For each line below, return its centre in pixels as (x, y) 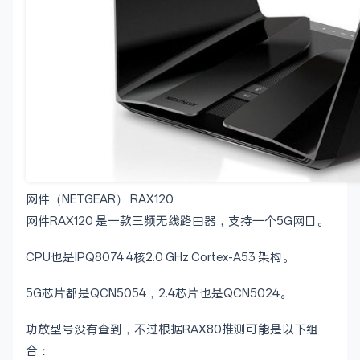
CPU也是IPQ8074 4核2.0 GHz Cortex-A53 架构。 (160, 258)
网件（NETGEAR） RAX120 (100, 200)
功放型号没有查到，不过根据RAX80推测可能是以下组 (172, 330)
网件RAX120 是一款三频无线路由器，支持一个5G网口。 (177, 221)
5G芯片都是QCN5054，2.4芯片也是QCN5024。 (159, 294)
